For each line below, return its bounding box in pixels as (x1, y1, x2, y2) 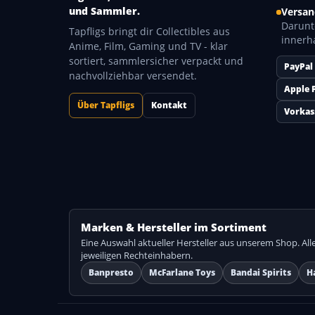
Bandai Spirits (231, 266, 291, 278)
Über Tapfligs (77, 99, 134, 111)
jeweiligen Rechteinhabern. (81, 249, 193, 262)
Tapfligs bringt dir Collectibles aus (69, 25, 230, 38)
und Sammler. (69, 4, 140, 18)
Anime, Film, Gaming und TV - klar (69, 39, 228, 53)
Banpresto (89, 266, 134, 278)
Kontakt (151, 99, 187, 111)
